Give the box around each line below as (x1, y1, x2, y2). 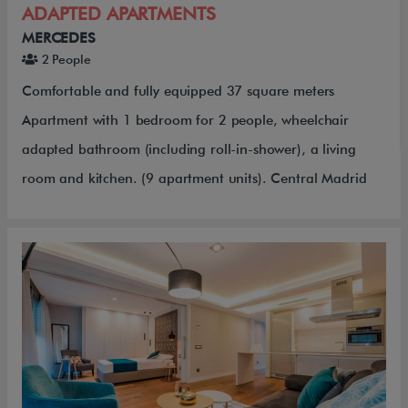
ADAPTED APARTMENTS (22, 2, 216, 25)
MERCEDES (22, 28, 96, 46)
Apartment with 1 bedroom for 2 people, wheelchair (22, 111, 349, 128)
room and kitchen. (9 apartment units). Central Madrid (22, 169, 367, 187)
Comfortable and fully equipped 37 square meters (22, 82, 335, 99)
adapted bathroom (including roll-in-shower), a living (22, 140, 356, 158)
